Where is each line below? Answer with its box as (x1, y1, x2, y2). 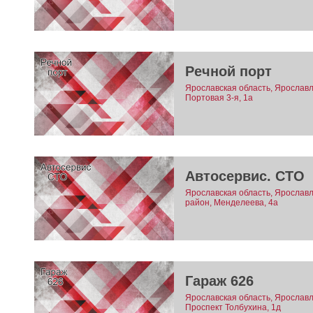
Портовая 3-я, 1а (184, 93, 253, 103)
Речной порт (184, 64, 272, 80)
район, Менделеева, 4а (184, 198, 278, 208)
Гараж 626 (184, 273, 254, 289)
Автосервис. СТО (184, 168, 305, 184)
